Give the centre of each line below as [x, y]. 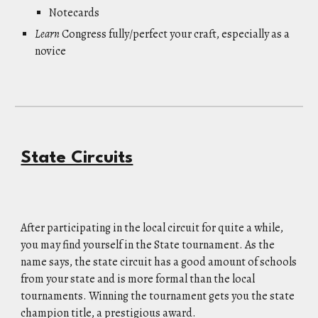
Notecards [75, 13]
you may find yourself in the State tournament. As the [148, 245]
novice [51, 51]
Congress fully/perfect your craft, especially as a [175, 34]
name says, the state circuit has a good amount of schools [159, 262]
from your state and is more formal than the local [138, 279]
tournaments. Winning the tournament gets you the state [158, 296]
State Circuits [77, 158]
